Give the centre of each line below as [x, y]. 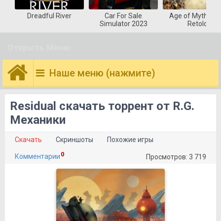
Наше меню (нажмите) [102, 73]
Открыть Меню [39, 47]
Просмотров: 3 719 [176, 157]
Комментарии [37, 156]
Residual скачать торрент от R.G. [102, 106]
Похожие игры [130, 140]
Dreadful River [49, 16]
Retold [197, 24]
